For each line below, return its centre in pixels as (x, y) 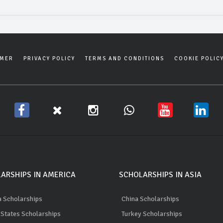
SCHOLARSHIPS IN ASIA (160, 174)
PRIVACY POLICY (49, 58)
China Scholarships (150, 199)
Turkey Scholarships (152, 214)
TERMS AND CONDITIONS (125, 58)
